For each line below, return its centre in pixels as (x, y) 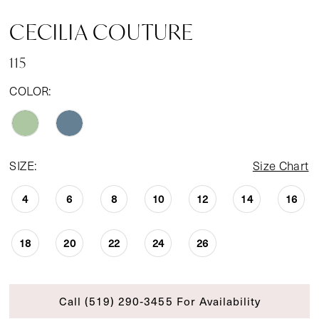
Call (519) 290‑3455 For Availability (160, 300)
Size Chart (281, 166)
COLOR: (31, 90)
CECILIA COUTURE (102, 32)
